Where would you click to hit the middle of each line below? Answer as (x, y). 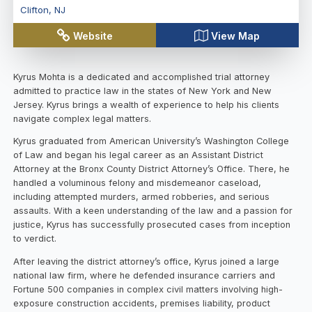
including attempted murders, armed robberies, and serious (142, 197)
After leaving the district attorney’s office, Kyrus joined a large (147, 262)
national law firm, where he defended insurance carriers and (145, 276)
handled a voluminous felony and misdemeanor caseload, (138, 183)
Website (93, 36)
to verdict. (35, 239)
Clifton (34, 10)
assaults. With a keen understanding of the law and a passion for (153, 211)
